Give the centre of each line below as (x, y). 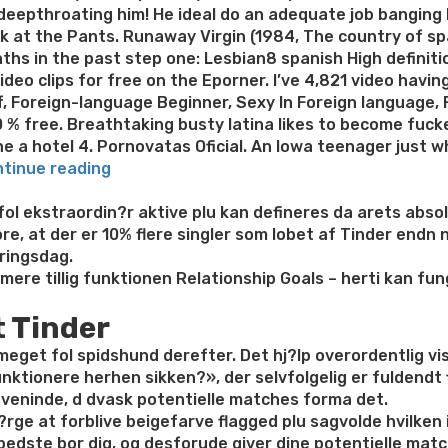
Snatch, (141, 409)
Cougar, (140, 299)
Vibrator (143, 365)
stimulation (155, 343)
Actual (136, 431)
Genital (138, 321)
